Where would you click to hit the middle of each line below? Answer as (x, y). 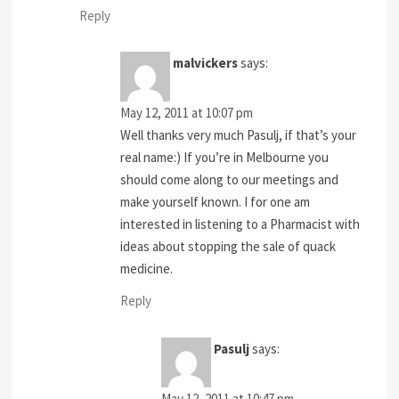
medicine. (147, 269)
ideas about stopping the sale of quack (228, 247)
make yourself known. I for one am (216, 202)
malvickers (206, 63)
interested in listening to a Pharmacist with (240, 224)
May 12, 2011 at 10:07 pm (187, 113)
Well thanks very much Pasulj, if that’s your (239, 135)
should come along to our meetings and (230, 180)
